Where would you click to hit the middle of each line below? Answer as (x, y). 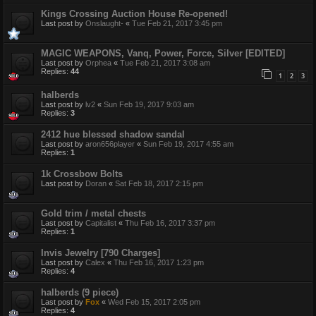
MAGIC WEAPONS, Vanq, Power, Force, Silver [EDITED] (163, 54)
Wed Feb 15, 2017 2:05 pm (154, 302)
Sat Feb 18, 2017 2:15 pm (159, 184)
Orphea (98, 63)
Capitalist (101, 223)
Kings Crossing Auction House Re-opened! (134, 14)
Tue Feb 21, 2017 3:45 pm (177, 24)
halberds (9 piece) (80, 293)
